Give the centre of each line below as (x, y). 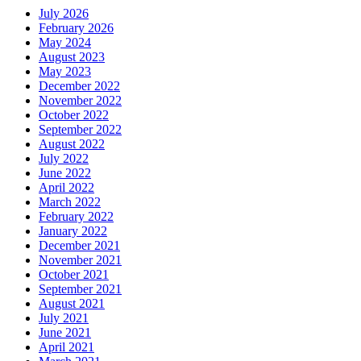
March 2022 (70, 201)
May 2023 (65, 71)
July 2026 (64, 13)
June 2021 (65, 332)
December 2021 (79, 245)
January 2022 (73, 230)
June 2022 (65, 172)
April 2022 (66, 187)
